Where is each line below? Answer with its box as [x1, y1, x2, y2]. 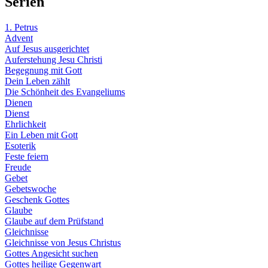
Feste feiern [5, 151, 48, 162]
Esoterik [5, 141, 36, 151]
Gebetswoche [5, 184, 56, 194]
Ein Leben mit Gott [5, 130, 78, 141]
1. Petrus [5, 22, 38, 33]
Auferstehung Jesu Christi [5, 54, 102, 65]
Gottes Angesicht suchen [5, 248, 98, 259]
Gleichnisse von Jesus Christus [5, 237, 121, 248]
